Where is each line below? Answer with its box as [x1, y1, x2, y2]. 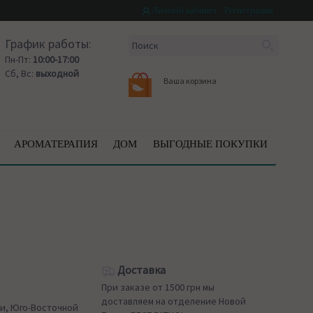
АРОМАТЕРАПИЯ [13, 138, 98, 150]
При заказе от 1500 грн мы [101, 281, 215, 293]
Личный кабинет [150, 5, 217, 15]
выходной [35, 67, 79, 80]
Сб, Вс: [4, 67, 36, 80]
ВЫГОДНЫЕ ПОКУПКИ [152, 138, 268, 150]
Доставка [115, 263, 166, 277]
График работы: [4, 36, 92, 52]
